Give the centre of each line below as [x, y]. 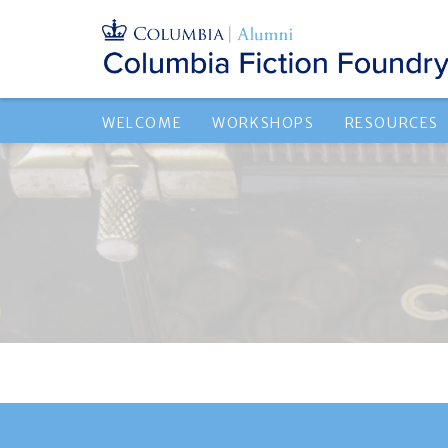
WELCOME [142, 123]
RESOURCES [392, 123]
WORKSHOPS [263, 123]
